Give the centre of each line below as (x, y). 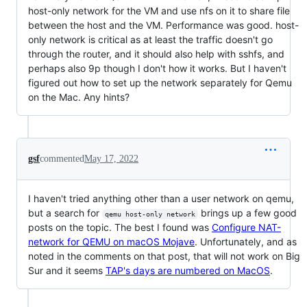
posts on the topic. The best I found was (120, 227)
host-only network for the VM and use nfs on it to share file (159, 10)
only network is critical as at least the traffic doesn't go (150, 39)
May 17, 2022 (111, 158)
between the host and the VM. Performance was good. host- (163, 25)
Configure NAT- (246, 227)
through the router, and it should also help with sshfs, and (156, 53)
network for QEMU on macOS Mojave (111, 241)
